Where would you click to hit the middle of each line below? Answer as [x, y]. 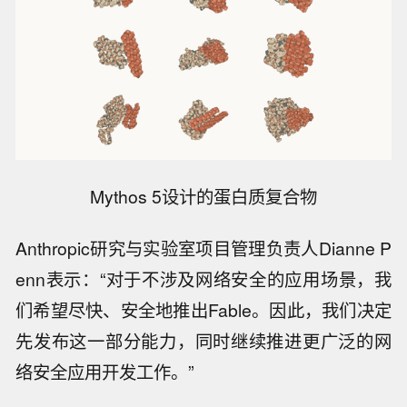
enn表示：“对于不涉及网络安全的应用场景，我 [203, 278]
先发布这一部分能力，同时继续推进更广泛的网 [203, 340]
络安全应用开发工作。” [105, 371]
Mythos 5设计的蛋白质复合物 [203, 196]
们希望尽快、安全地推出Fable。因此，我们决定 [203, 309]
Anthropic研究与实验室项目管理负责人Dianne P [203, 248]
